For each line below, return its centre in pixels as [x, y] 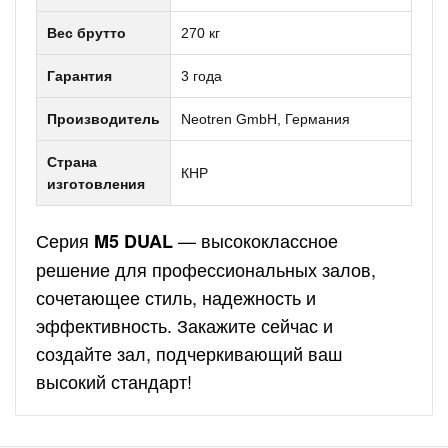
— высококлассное [255, 240]
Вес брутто [86, 33]
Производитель [103, 119]
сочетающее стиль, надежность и [176, 297]
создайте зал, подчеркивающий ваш [189, 353]
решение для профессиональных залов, [206, 269]
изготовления [96, 184]
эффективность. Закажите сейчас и [184, 325]
